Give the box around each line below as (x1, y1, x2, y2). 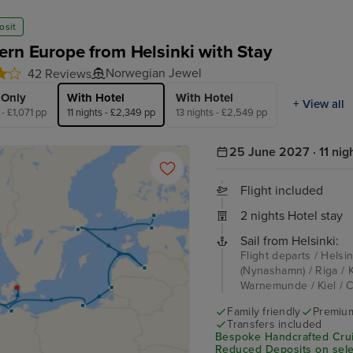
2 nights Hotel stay (240, 207, 343, 224)
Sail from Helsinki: (240, 232, 339, 249)
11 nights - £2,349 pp (67, 106, 155, 119)
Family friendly (227, 304, 301, 318)
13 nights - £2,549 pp (176, 106, 267, 119)
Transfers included (227, 317, 322, 331)
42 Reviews (28, 65, 91, 82)
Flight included (240, 182, 323, 199)
